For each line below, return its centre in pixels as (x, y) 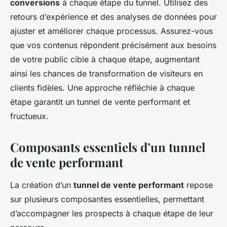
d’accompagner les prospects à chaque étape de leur (112, 213)
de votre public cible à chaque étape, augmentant (105, 59)
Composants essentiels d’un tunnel (108, 147)
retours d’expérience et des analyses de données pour (113, 16)
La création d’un (42, 185)
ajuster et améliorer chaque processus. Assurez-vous (111, 31)
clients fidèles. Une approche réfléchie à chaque (102, 87)
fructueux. (29, 116)
